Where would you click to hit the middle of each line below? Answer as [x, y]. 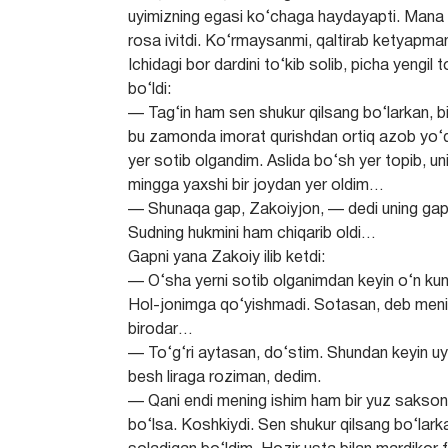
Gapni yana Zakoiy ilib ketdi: [227, 258]
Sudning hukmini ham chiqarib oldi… [252, 234]
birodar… [161, 330]
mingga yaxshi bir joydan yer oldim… [256, 186]
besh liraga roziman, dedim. [225, 378]
